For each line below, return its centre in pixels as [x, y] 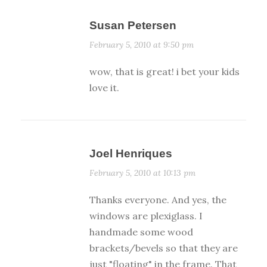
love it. [104, 88]
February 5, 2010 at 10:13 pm [142, 173]
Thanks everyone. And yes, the [158, 200]
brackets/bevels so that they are [164, 248]
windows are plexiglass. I [146, 216]
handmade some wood [141, 232]
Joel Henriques [131, 154]
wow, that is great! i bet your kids [164, 72]
